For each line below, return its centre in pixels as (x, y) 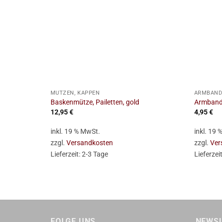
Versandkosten (89, 143)
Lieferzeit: (66, 154)
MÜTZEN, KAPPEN (75, 93)
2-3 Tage (95, 154)
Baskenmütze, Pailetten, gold (95, 103)
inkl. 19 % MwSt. (75, 131)
